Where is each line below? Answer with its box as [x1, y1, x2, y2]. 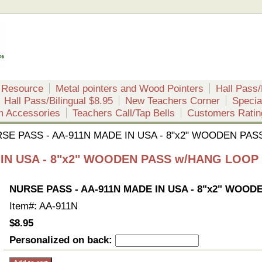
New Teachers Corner [125, 95, 220, 106]
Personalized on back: [9, 235, 115, 245]
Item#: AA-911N [9, 201, 78, 211]
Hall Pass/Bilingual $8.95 [4, 95, 113, 106]
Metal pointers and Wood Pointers [56, 83, 204, 94]
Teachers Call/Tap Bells [73, 108, 175, 118]
